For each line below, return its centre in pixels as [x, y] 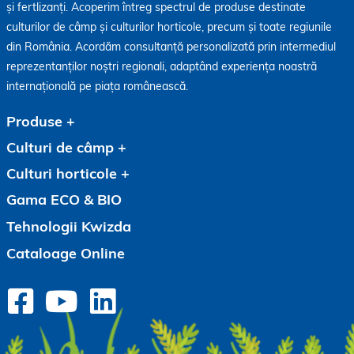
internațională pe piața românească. [97, 86]
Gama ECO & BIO [64, 199]
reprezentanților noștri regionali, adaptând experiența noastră [162, 66]
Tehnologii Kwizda [69, 226]
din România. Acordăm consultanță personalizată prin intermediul [171, 46]
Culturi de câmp [60, 147]
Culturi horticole [62, 173]
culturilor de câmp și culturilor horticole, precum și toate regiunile [169, 26]
